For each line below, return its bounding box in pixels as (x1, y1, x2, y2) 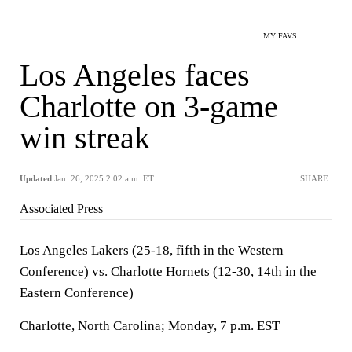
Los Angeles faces (20, 57, 250, 93)
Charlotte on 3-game (20, 89, 278, 124)
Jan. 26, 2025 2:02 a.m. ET (54, 174, 154, 183)
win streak (20, 120, 150, 156)
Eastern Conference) (20, 285, 134, 300)
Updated (20, 174, 52, 183)
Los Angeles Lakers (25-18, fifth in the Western (20, 243, 284, 258)
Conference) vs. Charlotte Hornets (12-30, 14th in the (20, 264, 317, 279)
